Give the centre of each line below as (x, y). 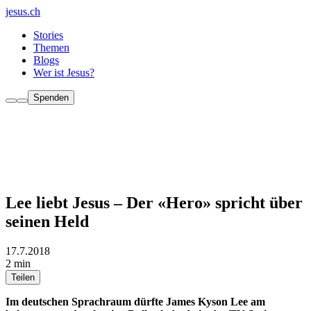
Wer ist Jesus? (64, 73)
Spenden (51, 98)
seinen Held (47, 221)
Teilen (23, 277)
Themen (51, 48)
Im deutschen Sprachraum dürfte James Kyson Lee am (135, 301)
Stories (48, 35)
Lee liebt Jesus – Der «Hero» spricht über (154, 202)
